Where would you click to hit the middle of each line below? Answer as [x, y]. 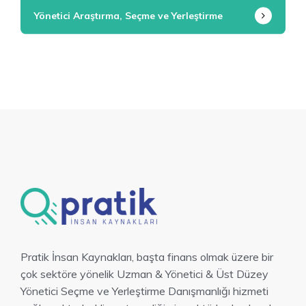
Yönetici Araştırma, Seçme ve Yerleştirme [128, 16]
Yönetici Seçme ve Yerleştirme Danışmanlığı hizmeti [144, 291]
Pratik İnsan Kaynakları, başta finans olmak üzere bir [147, 256]
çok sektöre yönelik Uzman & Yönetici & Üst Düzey [144, 274]
